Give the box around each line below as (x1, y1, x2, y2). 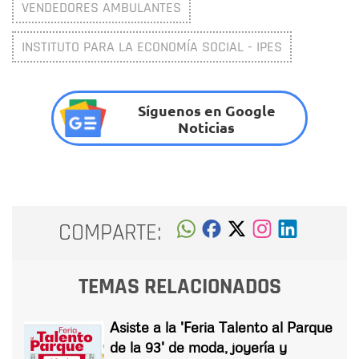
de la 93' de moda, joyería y (110, 337, 287, 356)
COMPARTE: (58, 218, 162, 248)
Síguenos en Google (137, 100, 276, 119)
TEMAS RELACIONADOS (78, 272, 281, 301)
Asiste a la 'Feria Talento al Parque (110, 317, 333, 336)
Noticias (178, 117, 236, 136)
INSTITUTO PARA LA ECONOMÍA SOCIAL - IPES (22, 38, 282, 57)
